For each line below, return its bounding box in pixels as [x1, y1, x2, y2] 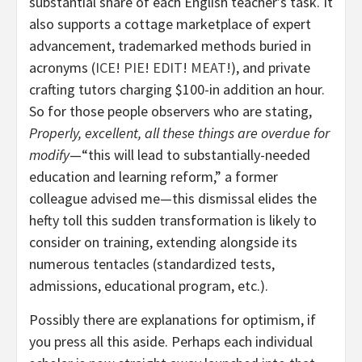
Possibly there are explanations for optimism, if [29, 310, 316, 330]
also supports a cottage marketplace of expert [29, 15, 311, 34]
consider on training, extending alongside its [29, 233, 297, 252]
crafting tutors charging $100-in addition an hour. [29, 80, 325, 99]
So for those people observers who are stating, [29, 102, 312, 121]
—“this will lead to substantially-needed [69, 145, 310, 165]
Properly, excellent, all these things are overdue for [29, 124, 330, 143]
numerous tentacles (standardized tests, [29, 255, 275, 274]
